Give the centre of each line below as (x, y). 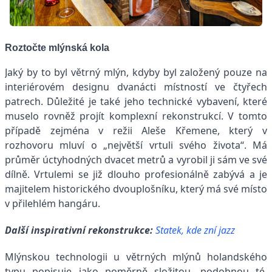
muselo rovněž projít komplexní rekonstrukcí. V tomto (136, 116)
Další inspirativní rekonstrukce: (79, 230)
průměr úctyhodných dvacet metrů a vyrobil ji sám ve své (136, 160)
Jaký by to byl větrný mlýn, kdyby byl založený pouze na (136, 73)
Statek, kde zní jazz (195, 230)
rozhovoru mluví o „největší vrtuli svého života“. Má (136, 145)
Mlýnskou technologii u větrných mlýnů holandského (136, 257)
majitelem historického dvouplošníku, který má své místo (136, 189)
